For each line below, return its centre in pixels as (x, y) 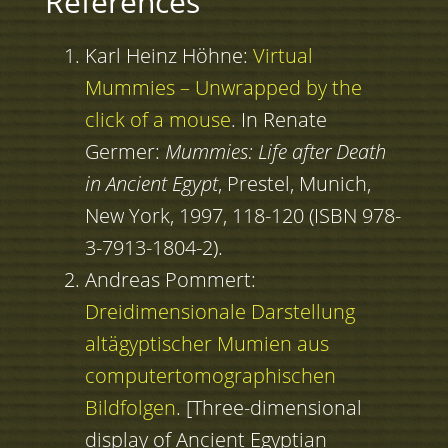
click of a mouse (157, 120)
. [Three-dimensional (268, 408)
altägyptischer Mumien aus (206, 344)
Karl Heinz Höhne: (168, 56)
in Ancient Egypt (151, 184)
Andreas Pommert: (170, 280)
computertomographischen (210, 376)
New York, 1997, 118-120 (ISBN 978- (242, 216)
